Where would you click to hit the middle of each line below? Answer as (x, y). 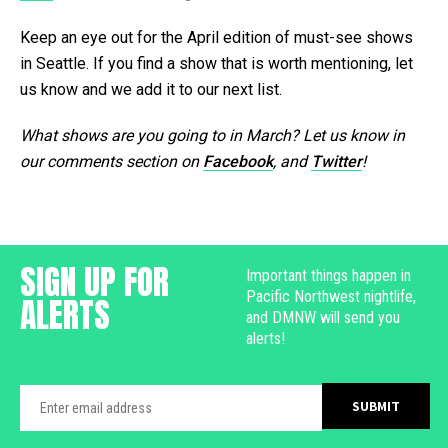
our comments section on (111, 161)
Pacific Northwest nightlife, (331, 296)
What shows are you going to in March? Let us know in (212, 135)
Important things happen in (328, 275)
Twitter (336, 161)
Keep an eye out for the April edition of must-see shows (216, 37)
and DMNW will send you (323, 317)
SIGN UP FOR (94, 281)
